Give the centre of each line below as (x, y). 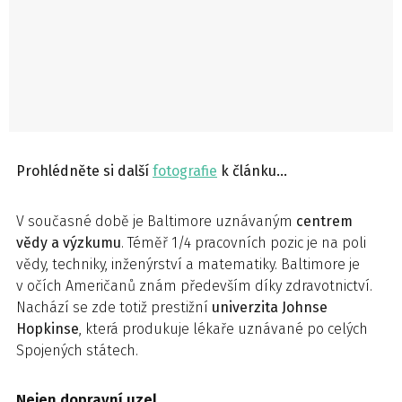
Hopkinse (48, 329)
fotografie (185, 171)
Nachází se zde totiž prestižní (114, 307)
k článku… (252, 171)
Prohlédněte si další (84, 171)
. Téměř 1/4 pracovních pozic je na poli (244, 243)
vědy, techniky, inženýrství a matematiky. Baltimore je (188, 264)
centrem (324, 221)
